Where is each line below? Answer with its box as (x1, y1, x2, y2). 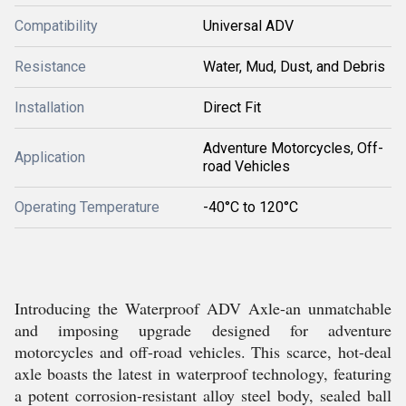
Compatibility (14, 17, 98, 34)
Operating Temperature (14, 198, 159, 216)
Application (14, 149, 85, 166)
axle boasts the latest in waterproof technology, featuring (14, 362, 391, 384)
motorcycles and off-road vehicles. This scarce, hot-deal (14, 341, 391, 362)
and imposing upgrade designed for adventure (14, 319, 391, 341)
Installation (14, 99, 84, 116)
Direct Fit (203, 99, 261, 116)
